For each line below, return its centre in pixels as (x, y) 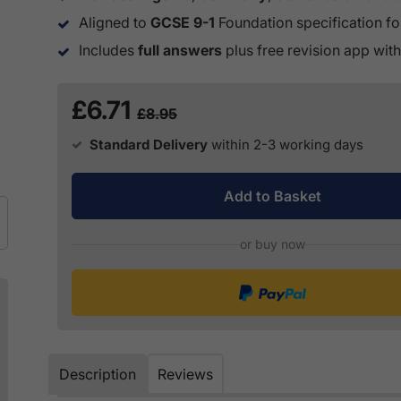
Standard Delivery (149, 145)
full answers (180, 51)
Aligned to (115, 23)
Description (98, 375)
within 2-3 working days (287, 145)
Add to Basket (272, 196)
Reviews (185, 375)
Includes (108, 51)
